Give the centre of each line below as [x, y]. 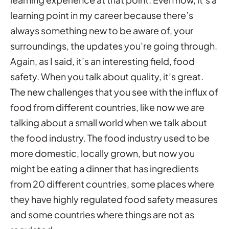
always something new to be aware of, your [102, 30]
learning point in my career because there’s [102, 15]
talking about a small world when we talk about [109, 122]
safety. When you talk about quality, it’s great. [107, 76]
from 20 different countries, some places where [112, 184]
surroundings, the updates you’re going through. [114, 45]
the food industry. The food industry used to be [110, 138]
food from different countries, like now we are [107, 107]
